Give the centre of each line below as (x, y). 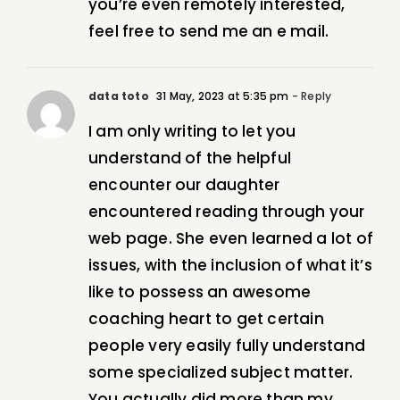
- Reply (310, 96)
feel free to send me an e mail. (209, 32)
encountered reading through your (227, 212)
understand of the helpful (190, 158)
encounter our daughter (184, 185)
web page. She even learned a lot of (231, 239)
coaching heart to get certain (206, 319)
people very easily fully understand (227, 346)
